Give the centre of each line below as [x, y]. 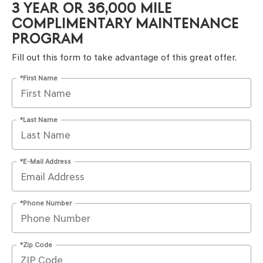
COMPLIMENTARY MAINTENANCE [125, 23]
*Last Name [39, 119]
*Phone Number [46, 203]
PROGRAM [48, 39]
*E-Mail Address [45, 161]
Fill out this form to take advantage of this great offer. [124, 57]
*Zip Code [36, 245]
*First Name [39, 78]
